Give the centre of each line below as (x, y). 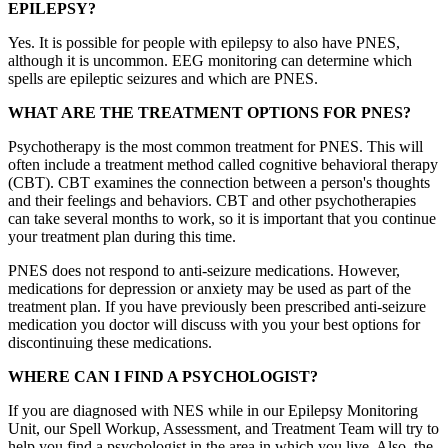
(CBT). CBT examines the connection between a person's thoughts (219, 182)
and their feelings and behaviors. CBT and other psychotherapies (212, 200)
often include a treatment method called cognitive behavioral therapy (223, 164)
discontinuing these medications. (110, 342)
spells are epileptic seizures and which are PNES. (163, 78)
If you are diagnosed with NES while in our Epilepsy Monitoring (213, 410)
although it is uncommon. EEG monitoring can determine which (210, 60)
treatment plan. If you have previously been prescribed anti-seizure (217, 306)
